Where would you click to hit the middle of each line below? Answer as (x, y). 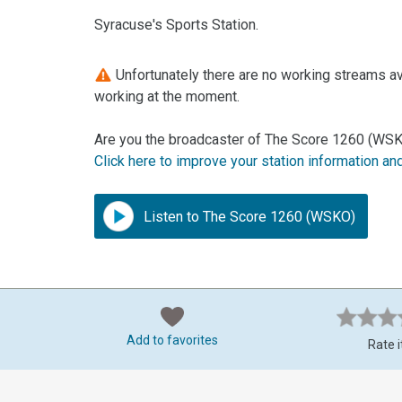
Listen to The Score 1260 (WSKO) (248, 217)
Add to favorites (172, 341)
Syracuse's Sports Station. (177, 25)
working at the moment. (167, 97)
